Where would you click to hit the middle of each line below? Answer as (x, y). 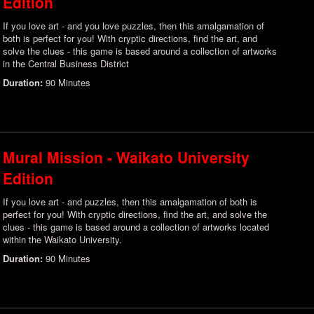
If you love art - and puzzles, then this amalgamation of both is (130, 202)
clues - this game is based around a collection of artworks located (136, 227)
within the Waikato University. (62, 239)
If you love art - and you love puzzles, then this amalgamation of (134, 26)
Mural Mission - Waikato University (126, 157)
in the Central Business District (66, 63)
